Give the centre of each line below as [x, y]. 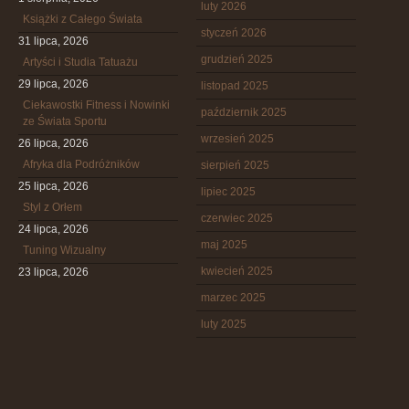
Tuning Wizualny [64, 250]
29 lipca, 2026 [53, 84]
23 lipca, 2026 [53, 272]
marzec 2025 [233, 298]
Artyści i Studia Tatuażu [80, 62]
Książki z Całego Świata [83, 19]
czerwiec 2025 [237, 218]
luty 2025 [224, 324]
